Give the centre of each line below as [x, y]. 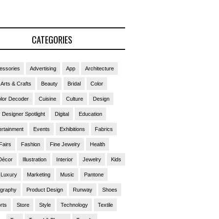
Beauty [49, 84]
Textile [105, 205]
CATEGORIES [52, 40]
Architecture [99, 69]
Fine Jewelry [65, 144]
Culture [75, 99]
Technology [74, 205]
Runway [83, 190]
